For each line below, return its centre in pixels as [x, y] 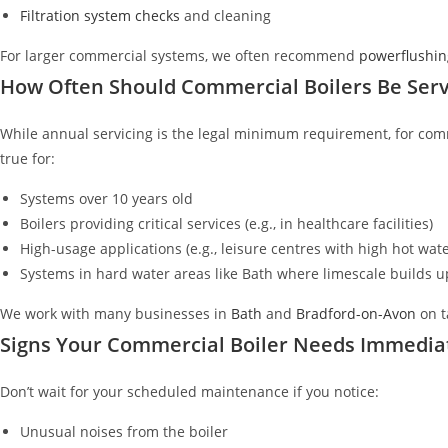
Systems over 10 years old [106, 198]
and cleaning [225, 15]
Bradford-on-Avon [354, 313]
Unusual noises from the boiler [124, 431]
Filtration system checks [100, 15]
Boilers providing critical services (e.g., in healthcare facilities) [226, 223]
